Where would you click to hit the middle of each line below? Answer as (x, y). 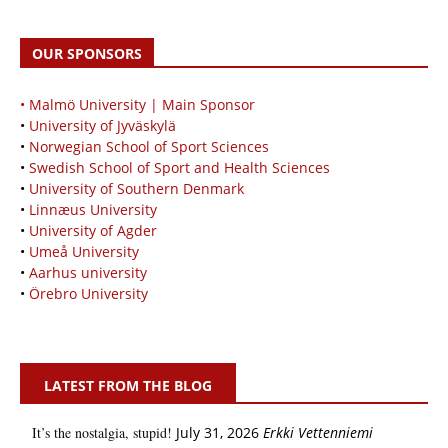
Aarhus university (88, 272)
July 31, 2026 (217, 432)
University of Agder (93, 230)
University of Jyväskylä (102, 125)
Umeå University (84, 251)
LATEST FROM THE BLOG (128, 385)
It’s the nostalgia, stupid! (102, 432)
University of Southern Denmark (136, 188)
